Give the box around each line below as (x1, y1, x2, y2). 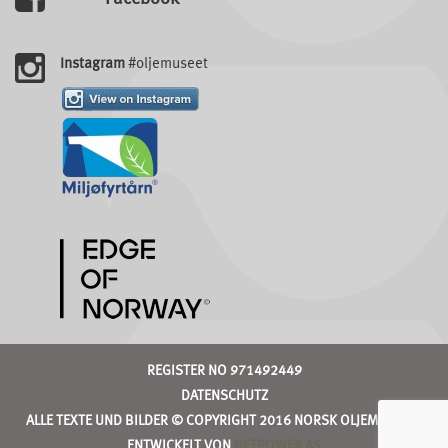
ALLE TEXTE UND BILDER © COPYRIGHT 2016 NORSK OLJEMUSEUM (26, 413, 422, 428)
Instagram (60, 55, 128, 72)
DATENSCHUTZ (180, 388, 268, 403)
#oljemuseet (128, 55, 208, 72)
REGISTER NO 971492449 (146, 363, 302, 378)
